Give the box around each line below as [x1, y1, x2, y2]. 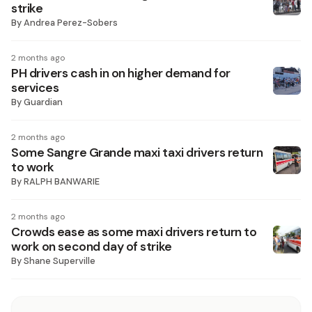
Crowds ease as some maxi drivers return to [11, 224, 257, 240]
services [11, 80, 59, 95]
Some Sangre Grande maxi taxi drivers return [11, 145, 263, 160]
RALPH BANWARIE [24, 175, 100, 187]
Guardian [24, 96, 63, 108]
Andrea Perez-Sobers [24, 17, 118, 29]
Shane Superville [24, 255, 95, 267]
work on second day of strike [11, 239, 172, 254]
